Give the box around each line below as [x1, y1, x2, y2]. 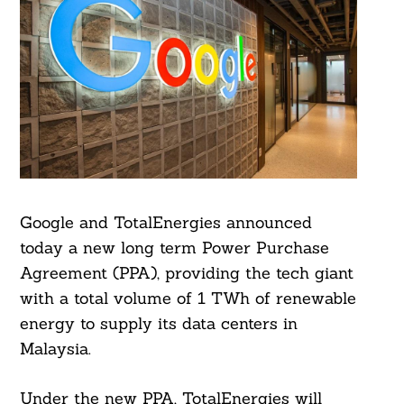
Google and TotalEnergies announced [19, 212, 312, 234]
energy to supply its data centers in [19, 313, 298, 335]
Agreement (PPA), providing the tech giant [19, 262, 353, 284]
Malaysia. [19, 338, 91, 360]
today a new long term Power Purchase [19, 237, 329, 259]
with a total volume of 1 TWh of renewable [19, 288, 356, 309]
